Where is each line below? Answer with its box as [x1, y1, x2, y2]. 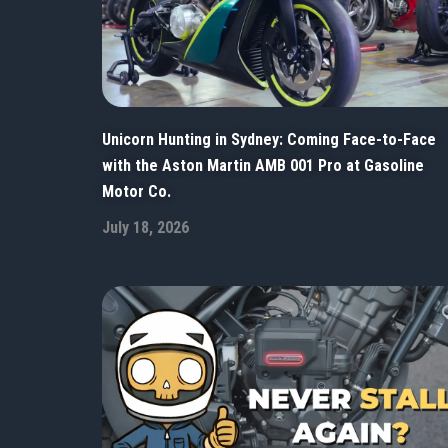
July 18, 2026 [102, 217, 189, 237]
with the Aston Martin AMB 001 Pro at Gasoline [102, 155, 424, 175]
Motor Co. [102, 181, 171, 201]
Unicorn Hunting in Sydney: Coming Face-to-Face [102, 129, 436, 149]
